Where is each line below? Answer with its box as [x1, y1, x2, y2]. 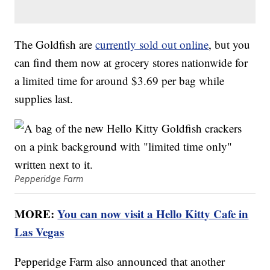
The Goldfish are [14, 37, 96, 52]
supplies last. [14, 91, 74, 107]
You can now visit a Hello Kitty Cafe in [57, 206, 249, 222]
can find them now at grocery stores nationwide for [14, 55, 248, 71]
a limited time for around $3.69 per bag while [14, 73, 225, 89]
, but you [209, 37, 251, 52]
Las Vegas [14, 224, 64, 240]
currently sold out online [95, 37, 209, 52]
